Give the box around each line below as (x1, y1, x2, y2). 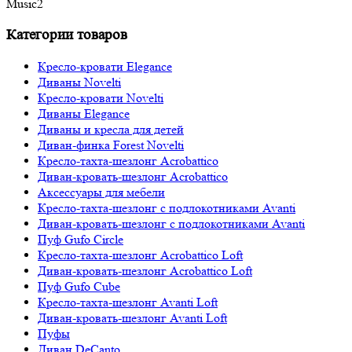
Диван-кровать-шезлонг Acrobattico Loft (38, 262, 252, 278)
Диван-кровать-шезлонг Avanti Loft (38, 310, 227, 325)
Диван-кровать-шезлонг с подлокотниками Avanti (38, 215, 305, 231)
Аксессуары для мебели (38, 184, 165, 200)
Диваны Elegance (38, 105, 130, 121)
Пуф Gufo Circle (38, 231, 123, 247)
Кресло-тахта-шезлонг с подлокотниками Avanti (38, 200, 295, 215)
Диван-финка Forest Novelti (38, 137, 184, 152)
